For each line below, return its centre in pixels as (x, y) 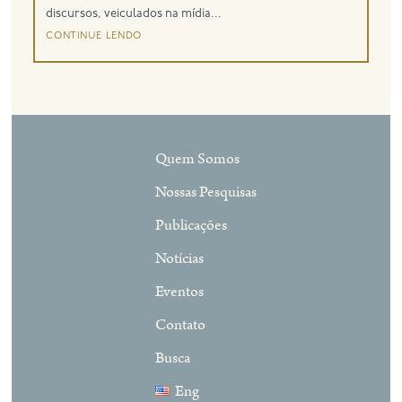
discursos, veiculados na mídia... (134, 13)
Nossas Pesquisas (206, 192)
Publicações (192, 226)
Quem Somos (198, 159)
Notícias (180, 259)
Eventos (180, 292)
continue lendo (94, 35)
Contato (181, 325)
